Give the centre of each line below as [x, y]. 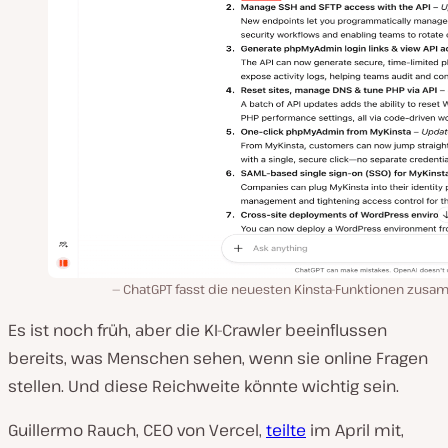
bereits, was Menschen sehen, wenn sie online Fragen [218, 358]
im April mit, [355, 430]
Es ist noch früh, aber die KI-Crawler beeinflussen [197, 330]
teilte [286, 430]
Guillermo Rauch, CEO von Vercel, [137, 430]
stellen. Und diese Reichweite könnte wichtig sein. [203, 386]
